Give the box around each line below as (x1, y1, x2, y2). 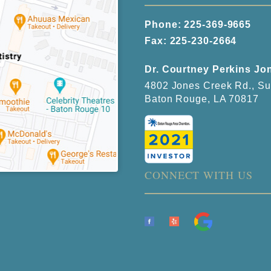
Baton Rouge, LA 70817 (145, 94, 259, 104)
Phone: (145, 19, 184, 30)
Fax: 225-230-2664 (145, 36, 237, 46)
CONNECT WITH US (145, 168, 253, 182)
